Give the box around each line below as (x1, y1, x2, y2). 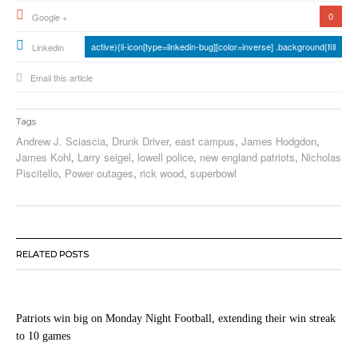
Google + (32, 10, 67, 23)
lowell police (137, 149, 193, 165)
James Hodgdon (241, 133, 316, 149)
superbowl (190, 165, 237, 181)
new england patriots (200, 149, 295, 165)
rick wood (140, 165, 184, 181)
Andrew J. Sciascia (16, 133, 105, 149)
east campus (175, 133, 235, 149)
